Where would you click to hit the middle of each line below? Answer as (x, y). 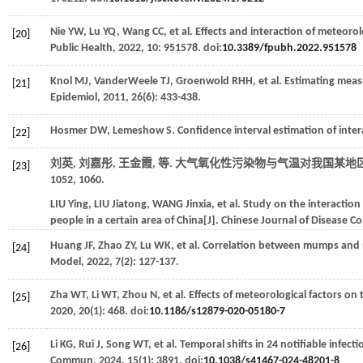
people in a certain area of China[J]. (136, 221)
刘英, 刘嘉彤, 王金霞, (104, 164)
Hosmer (69, 131)
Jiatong (129, 205)
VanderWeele (126, 81)
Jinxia (199, 205)
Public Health (81, 48)
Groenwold (203, 81)
